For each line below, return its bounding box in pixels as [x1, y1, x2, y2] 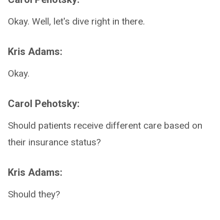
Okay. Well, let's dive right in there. [8, 16, 145, 27]
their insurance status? [8, 137, 101, 148]
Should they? [8, 189, 60, 200]
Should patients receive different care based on [8, 120, 202, 131]
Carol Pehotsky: [8, 98, 80, 110]
